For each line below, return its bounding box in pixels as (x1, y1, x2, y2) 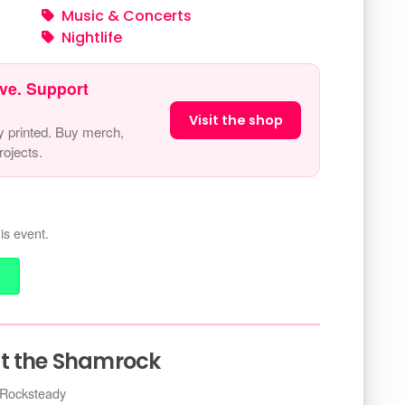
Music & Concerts (61, 5, 192, 26)
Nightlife (61, 27, 122, 48)
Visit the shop (188, 110, 283, 129)
